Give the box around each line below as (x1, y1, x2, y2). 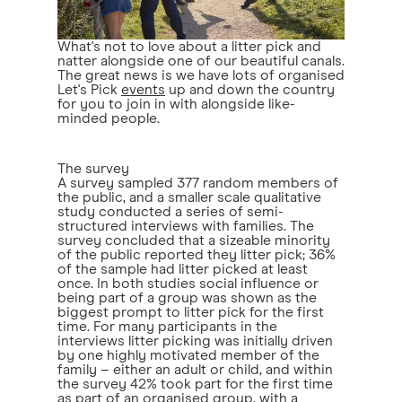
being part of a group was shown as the (57, 291, 317, 305)
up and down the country (165, 83, 335, 97)
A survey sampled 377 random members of (57, 176, 338, 190)
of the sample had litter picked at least (57, 262, 308, 276)
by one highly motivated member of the (57, 348, 319, 363)
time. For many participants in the (57, 319, 277, 334)
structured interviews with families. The (57, 219, 314, 233)
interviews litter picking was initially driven (57, 334, 333, 348)
